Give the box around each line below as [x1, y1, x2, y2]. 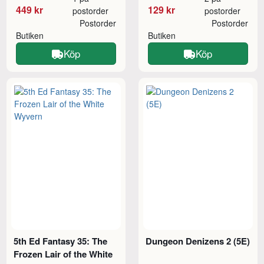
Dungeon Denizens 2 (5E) [146, 235, 250, 248]
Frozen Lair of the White [14, 247, 113, 261]
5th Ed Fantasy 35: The [14, 235, 108, 248]
